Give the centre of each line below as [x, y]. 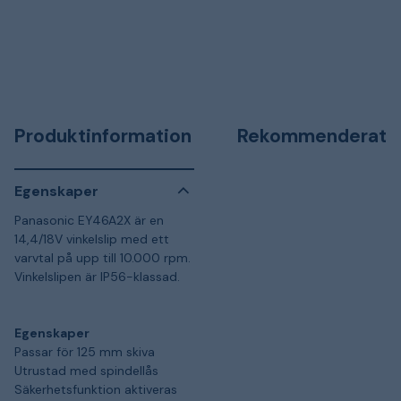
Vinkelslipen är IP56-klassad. [97, 277]
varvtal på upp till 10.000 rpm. [102, 258]
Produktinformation [103, 136]
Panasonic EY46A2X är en [89, 220]
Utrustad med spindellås [86, 371]
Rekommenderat [312, 136]
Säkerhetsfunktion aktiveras [96, 389]
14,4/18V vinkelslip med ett [92, 239]
